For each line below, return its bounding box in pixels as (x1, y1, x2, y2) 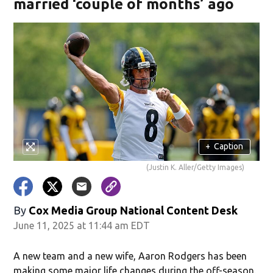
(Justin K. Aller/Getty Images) (146, 163, 244, 171)
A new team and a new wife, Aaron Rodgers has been (13, 250, 247, 261)
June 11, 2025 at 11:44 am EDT (13, 219, 151, 231)
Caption (214, 141, 244, 152)
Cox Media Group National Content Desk (29, 204, 238, 216)
